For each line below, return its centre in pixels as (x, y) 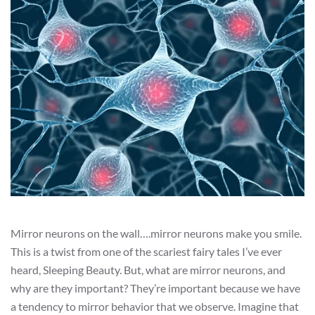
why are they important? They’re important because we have (155, 288)
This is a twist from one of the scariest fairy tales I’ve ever (146, 251)
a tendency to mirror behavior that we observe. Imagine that (155, 306)
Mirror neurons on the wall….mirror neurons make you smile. (156, 233)
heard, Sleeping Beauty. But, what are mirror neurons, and (148, 269)
